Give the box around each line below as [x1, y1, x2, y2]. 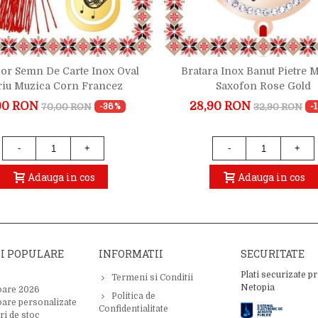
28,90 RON [190, 100, 251, 113]
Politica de [111, 291, 155, 301]
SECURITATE [241, 247, 305, 261]
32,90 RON [253, 101, 303, 112]
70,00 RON [41, 101, 92, 112]
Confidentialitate [99, 304, 168, 314]
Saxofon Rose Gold [216, 80, 311, 92]
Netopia [241, 283, 275, 292]
